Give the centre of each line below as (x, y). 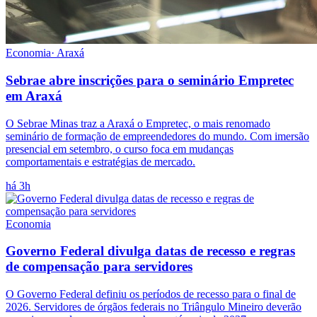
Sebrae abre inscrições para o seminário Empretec (150, 81)
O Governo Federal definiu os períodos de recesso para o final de (151, 294)
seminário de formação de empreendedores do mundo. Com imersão (157, 136)
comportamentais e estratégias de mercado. (100, 161)
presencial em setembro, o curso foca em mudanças (120, 149)
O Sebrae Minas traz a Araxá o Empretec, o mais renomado (138, 123)
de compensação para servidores (99, 267)
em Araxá (34, 96)
